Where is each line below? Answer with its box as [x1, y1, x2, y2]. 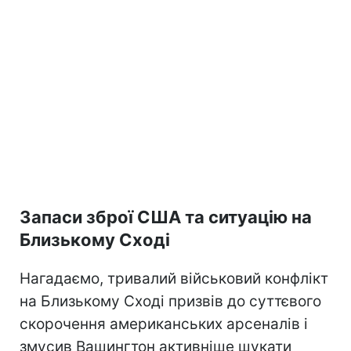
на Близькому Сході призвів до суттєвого [20, 291, 321, 310]
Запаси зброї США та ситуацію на [20, 206, 312, 227]
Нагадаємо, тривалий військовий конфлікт [20, 269, 328, 288]
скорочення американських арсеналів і [20, 314, 308, 333]
